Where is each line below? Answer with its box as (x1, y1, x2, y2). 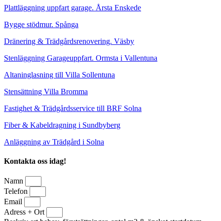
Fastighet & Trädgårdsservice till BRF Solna (4, 104, 142, 112)
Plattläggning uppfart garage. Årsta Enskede (4, 3, 141, 12)
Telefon (4, 187, 30, 196)
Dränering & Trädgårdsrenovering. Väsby (4, 37, 134, 45)
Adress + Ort (4, 208, 46, 217)
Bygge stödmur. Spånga (4, 20, 78, 29)
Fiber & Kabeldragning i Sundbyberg (4, 120, 120, 129)
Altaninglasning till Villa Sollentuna (4, 70, 115, 79)
